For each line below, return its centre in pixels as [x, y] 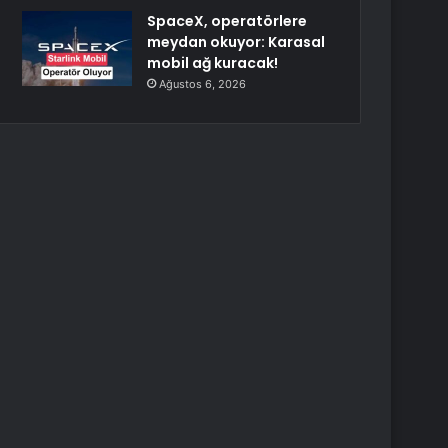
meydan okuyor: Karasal [236, 42]
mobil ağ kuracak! [213, 63]
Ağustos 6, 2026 [203, 84]
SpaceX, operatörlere [227, 21]
